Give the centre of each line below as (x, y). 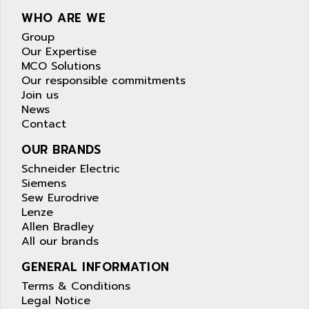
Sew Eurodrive (60, 198)
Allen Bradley (58, 227)
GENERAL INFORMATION (96, 267)
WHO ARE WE (63, 18)
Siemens (44, 184)
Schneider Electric (71, 169)
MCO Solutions (61, 67)
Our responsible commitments (103, 81)
